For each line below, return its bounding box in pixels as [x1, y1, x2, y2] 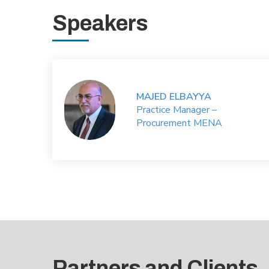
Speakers [52, 11, 148, 35]
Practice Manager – [136, 103, 217, 116]
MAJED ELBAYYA [136, 90, 211, 103]
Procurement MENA [136, 116, 222, 130]
